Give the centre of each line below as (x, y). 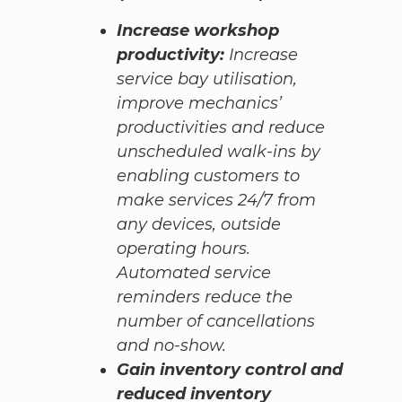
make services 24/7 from (216, 201)
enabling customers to (208, 176)
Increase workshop (197, 31)
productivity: (172, 55)
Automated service (193, 273)
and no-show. (171, 346)
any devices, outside (198, 225)
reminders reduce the (204, 297)
